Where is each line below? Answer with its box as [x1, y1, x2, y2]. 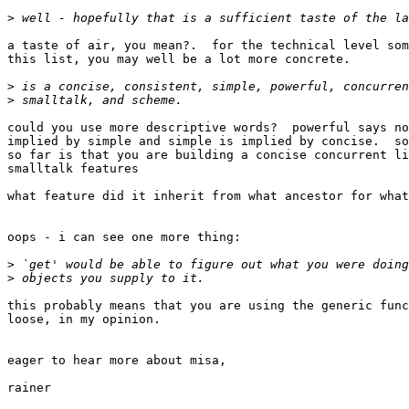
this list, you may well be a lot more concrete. [7, 52, 351, 67]
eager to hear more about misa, [7, 353, 226, 368]
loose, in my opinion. [7, 312, 161, 327]
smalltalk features [7, 162, 139, 176]
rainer [7, 381, 51, 395]
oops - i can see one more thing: [7, 230, 241, 245]
